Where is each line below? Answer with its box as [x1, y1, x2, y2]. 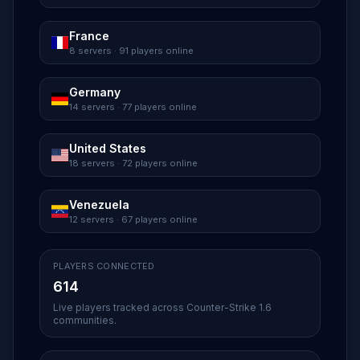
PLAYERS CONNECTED [53, 260, 155, 272]
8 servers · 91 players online [69, 45, 194, 56]
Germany [69, 85, 121, 99]
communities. [53, 314, 117, 326]
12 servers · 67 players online [69, 214, 198, 225]
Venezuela [69, 198, 129, 211]
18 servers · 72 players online [69, 157, 198, 169]
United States [69, 141, 146, 155]
